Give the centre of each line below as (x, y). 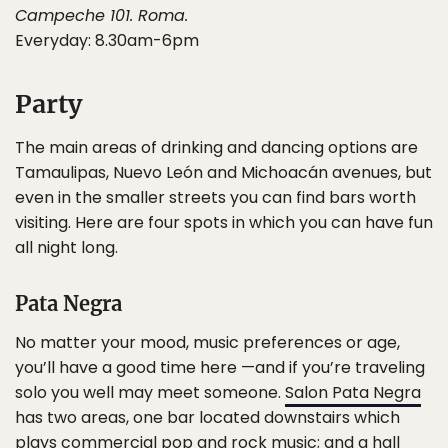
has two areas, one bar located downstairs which (207, 417)
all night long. (66, 247)
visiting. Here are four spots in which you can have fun (224, 222)
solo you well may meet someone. (150, 392)
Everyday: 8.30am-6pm (107, 40)
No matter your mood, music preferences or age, (207, 342)
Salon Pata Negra (353, 392)
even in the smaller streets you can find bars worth (215, 197)
